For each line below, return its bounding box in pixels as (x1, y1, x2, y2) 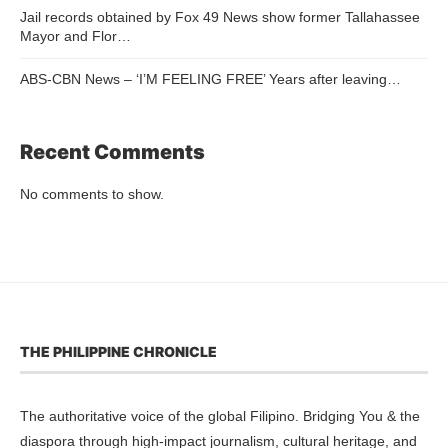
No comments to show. (20, 185, 164, 202)
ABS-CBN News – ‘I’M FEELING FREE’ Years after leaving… (20, 70, 401, 87)
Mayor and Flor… (20, 27, 131, 44)
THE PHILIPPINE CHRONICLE (20, 342, 217, 360)
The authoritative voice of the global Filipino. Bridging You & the (20, 407, 420, 424)
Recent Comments (20, 139, 205, 164)
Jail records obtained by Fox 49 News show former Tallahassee (20, 8, 420, 25)
